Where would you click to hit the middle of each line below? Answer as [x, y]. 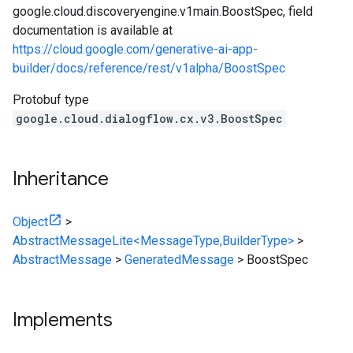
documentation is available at [93, 30]
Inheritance [61, 179]
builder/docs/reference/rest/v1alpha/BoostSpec [149, 68]
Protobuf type [51, 100]
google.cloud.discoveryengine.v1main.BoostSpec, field [163, 11]
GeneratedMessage [179, 260]
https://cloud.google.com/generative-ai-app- [135, 49]
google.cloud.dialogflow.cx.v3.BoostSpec [149, 119]
